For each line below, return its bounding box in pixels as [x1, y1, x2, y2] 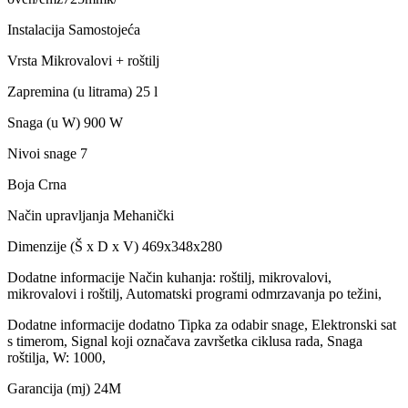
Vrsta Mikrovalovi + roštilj [7, 52, 159, 68]
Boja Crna [7, 176, 66, 192]
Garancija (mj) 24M [7, 380, 121, 396]
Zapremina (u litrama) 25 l [7, 83, 158, 99]
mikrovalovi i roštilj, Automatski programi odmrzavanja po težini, [7, 285, 382, 301]
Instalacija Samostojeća [7, 21, 140, 37]
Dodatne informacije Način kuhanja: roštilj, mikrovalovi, [7, 269, 331, 285]
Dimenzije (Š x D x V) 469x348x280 [7, 238, 222, 254]
